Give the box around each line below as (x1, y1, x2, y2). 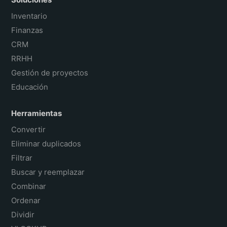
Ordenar (11, 196, 41, 206)
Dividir (11, 210, 35, 220)
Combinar (11, 181, 47, 192)
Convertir (11, 125, 46, 135)
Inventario (11, 11, 48, 21)
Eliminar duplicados (11, 139, 82, 149)
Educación (11, 82, 49, 92)
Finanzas (11, 25, 44, 35)
